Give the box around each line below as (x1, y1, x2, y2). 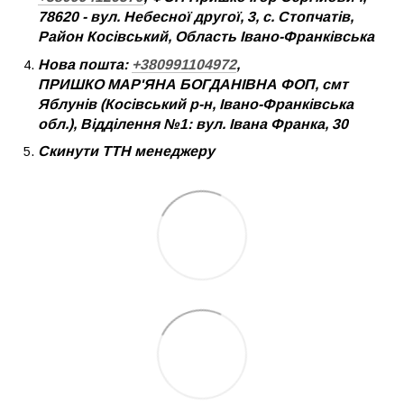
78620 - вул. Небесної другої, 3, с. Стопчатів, (38, 9, 353, 25)
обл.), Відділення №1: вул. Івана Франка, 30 (38, 115, 348, 132)
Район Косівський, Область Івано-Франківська (38, 29, 374, 45)
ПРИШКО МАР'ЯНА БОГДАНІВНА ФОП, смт (38, 76, 348, 92)
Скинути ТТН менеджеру (38, 143, 215, 160)
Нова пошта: (38, 56, 132, 72)
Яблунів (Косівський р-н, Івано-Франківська (38, 96, 353, 112)
